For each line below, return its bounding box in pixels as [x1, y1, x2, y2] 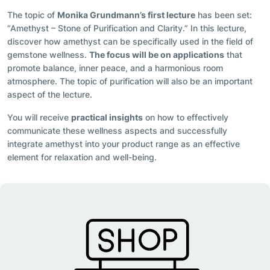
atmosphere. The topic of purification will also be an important [7, 76, 253, 87]
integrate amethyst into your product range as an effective [7, 139, 240, 149]
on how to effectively [143, 112, 228, 123]
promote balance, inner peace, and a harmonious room [7, 63, 223, 74]
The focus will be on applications [89, 49, 224, 60]
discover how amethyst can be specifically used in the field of [7, 36, 253, 47]
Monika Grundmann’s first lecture [57, 10, 195, 20]
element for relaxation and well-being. [7, 152, 157, 163]
